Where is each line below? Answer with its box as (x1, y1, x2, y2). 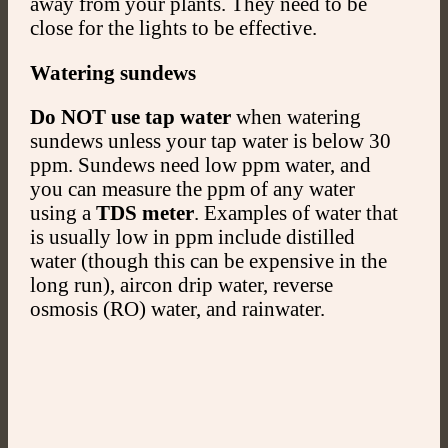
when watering (230, 105, 361, 129)
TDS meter (95, 201, 194, 225)
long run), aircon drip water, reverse (29, 273, 333, 297)
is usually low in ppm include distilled (29, 225, 355, 249)
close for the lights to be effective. (29, 15, 317, 39)
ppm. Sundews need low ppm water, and (29, 153, 371, 177)
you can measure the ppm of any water (29, 177, 355, 201)
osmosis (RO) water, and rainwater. (29, 297, 325, 321)
